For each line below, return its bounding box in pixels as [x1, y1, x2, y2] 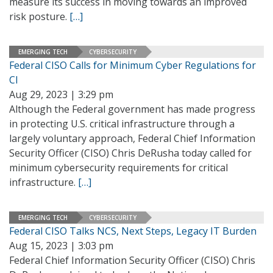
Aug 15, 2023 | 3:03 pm [9, 239, 113, 252]
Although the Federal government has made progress [9, 102, 255, 116]
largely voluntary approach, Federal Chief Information [9, 132, 255, 145]
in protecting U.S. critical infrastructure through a [9, 117, 235, 130]
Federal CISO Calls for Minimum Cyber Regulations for [9, 58, 256, 72]
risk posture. [9, 10, 69, 23]
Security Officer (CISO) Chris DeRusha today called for [9, 146, 252, 160]
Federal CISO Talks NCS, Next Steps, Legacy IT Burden [9, 224, 257, 238]
